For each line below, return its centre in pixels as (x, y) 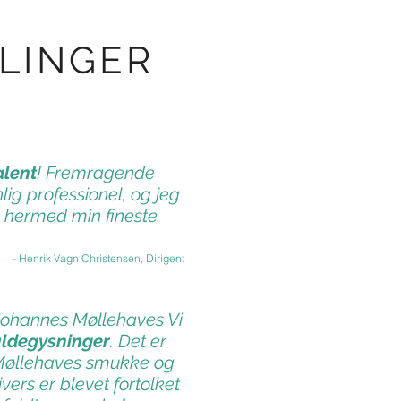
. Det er (138, 341)
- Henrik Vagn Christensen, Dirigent (98, 258)
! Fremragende (96, 173)
